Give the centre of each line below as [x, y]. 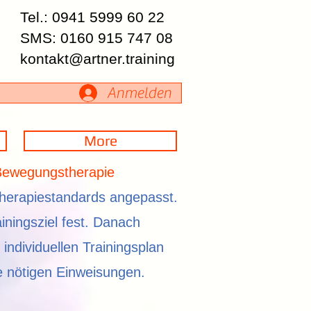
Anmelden [139, 93]
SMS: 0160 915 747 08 [96, 38]
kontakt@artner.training [98, 59]
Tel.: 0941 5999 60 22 [92, 17]
